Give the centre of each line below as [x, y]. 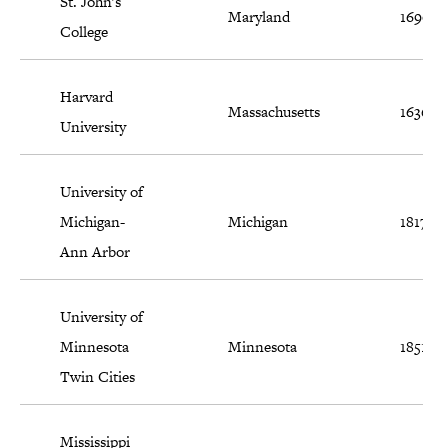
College [84, 32]
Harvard [86, 97]
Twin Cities [97, 377]
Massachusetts [274, 112]
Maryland [259, 17]
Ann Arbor [95, 252]
